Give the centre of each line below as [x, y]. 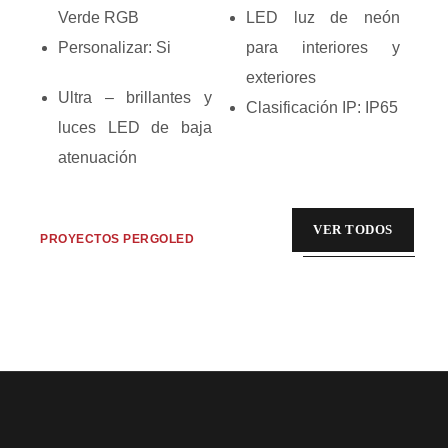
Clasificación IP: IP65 [322, 107]
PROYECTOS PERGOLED [117, 239]
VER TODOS [353, 229]
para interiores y [323, 47]
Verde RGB [98, 17]
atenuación [97, 157]
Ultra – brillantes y [135, 97]
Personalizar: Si [114, 47]
